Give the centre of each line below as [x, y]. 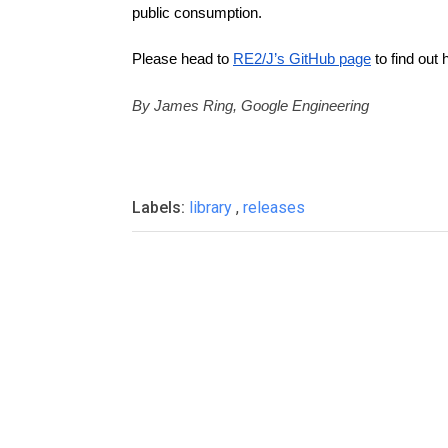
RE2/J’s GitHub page [302, 58]
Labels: [160, 207]
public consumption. [197, 12]
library [212, 207]
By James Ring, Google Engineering [250, 105]
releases [274, 207]
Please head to [182, 58]
